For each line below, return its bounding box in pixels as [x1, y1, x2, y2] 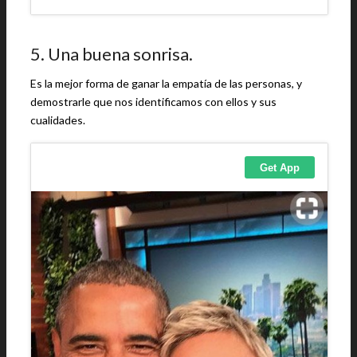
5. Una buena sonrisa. [30, 43, 193, 65]
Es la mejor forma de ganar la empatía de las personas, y [30, 76, 302, 90]
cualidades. [30, 113, 85, 127]
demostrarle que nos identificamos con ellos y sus [30, 95, 277, 108]
